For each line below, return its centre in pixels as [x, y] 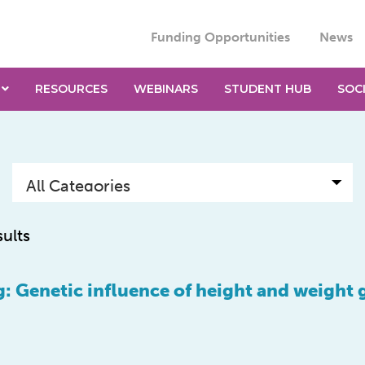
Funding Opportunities [220, 37]
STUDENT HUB [267, 89]
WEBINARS [165, 89]
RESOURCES [71, 89]
